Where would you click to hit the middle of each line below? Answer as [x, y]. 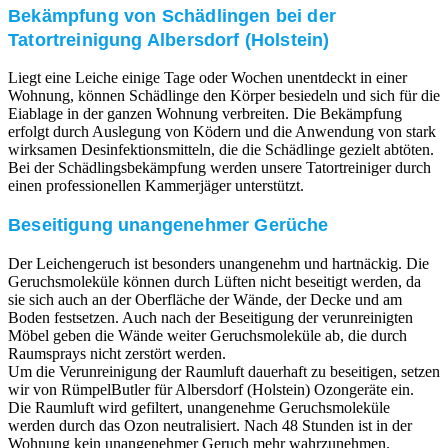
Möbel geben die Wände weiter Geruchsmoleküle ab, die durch [207, 335]
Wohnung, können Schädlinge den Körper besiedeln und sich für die [224, 96]
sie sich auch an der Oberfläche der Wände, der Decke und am [205, 299]
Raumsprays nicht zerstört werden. [117, 353]
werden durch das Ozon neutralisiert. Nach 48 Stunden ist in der [210, 425]
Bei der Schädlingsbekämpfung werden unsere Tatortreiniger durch [219, 168]
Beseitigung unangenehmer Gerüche [168, 224]
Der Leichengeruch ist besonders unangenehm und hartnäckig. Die [218, 263]
